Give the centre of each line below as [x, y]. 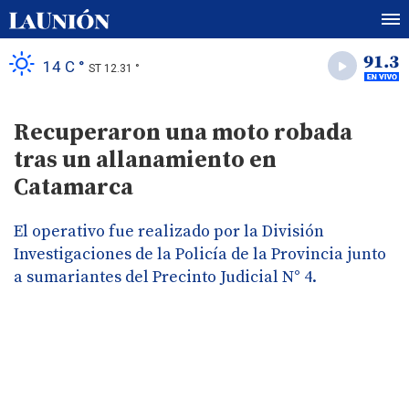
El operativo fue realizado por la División [169, 231]
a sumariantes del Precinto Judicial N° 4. [165, 277]
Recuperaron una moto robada [183, 133]
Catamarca [73, 188]
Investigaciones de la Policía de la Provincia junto [200, 254]
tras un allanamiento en [145, 160]
